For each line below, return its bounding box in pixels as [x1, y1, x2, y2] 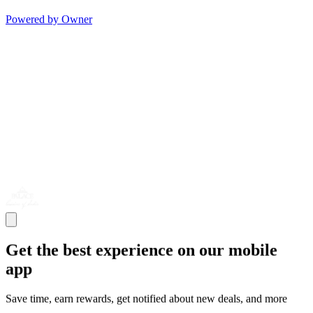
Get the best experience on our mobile [6, 240, 277, 259]
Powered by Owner [6, 13, 92, 25]
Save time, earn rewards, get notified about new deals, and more [6, 292, 287, 305]
